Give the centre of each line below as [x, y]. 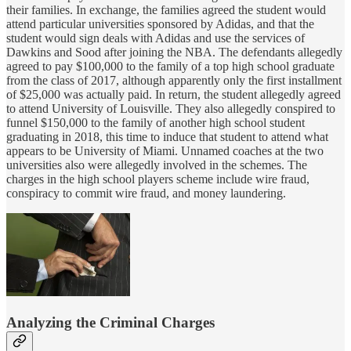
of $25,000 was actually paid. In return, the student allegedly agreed [174, 95]
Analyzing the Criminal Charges [110, 322]
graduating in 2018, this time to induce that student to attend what [167, 137]
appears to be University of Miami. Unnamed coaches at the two [165, 151]
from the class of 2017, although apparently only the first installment [174, 81]
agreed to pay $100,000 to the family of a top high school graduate [170, 67]
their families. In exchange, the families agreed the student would [166, 10]
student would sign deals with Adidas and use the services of [156, 38]
